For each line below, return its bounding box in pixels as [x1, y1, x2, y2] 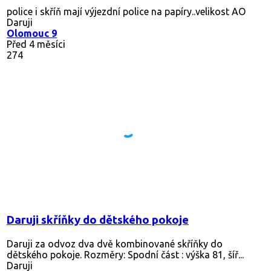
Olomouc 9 [7, 27, 57, 39]
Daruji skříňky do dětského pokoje [7, 213, 189, 226]
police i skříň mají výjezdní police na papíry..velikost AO [7, 5, 246, 17]
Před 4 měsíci [7, 38, 65, 50]
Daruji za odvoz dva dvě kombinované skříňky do [7, 238, 223, 249]
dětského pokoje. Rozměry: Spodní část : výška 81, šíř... [7, 249, 244, 260]
